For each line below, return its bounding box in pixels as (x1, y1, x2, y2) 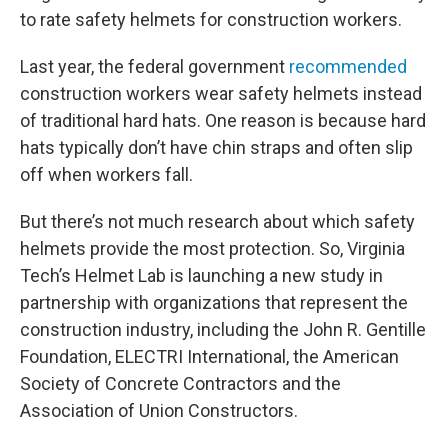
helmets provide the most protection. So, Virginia (20, 238, 405, 259)
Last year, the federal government (20, 56, 289, 77)
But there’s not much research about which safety (20, 211, 415, 232)
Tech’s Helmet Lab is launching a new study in (20, 265, 383, 286)
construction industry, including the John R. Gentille (20, 319, 426, 340)
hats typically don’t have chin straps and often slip (20, 137, 413, 158)
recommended (289, 56, 407, 77)
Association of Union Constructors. (20, 400, 298, 421)
